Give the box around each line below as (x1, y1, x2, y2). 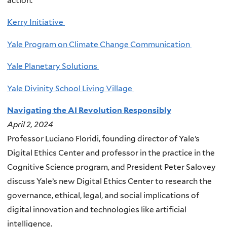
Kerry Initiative (7, 17, 65, 27)
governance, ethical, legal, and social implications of (7, 191, 199, 201)
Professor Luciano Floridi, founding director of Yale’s (7, 134, 200, 144)
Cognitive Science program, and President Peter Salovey (7, 162, 216, 172)
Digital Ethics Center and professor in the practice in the (7, 148, 215, 158)
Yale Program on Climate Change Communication (7, 39, 192, 49)
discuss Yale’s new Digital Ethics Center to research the (7, 176, 212, 186)
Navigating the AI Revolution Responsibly (7, 105, 171, 116)
